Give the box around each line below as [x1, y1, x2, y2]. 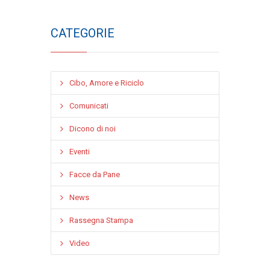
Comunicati [69, 101, 108, 110]
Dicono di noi [69, 124, 116, 133]
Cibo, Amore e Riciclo [69, 78, 144, 87]
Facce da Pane [69, 170, 120, 179]
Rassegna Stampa [69, 216, 133, 225]
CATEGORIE [51, 26, 115, 40]
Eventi [69, 147, 90, 156]
